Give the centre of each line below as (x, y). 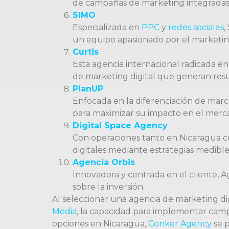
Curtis (86, 52)
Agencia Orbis (104, 163)
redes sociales (196, 28)
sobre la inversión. (109, 187)
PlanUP (88, 89)
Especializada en (107, 28)
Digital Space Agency (120, 126)
